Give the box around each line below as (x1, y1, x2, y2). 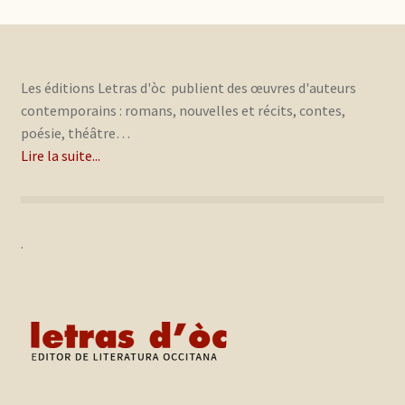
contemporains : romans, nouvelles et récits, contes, (20, 101, 345, 120)
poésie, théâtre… (20, 124, 130, 143)
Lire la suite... (20, 146, 100, 165)
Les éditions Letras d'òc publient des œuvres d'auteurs (20, 79, 356, 98)
